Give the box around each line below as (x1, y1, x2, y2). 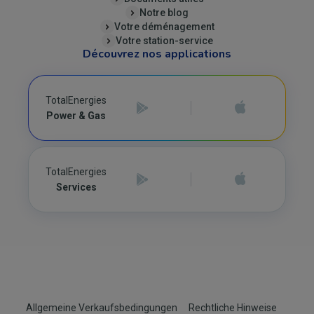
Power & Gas (46, 110, 106, 121)
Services (55, 182, 97, 193)
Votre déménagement (114, 20, 214, 32)
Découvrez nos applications (83, 46, 231, 62)
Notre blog (139, 6, 189, 18)
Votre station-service (115, 34, 213, 46)
